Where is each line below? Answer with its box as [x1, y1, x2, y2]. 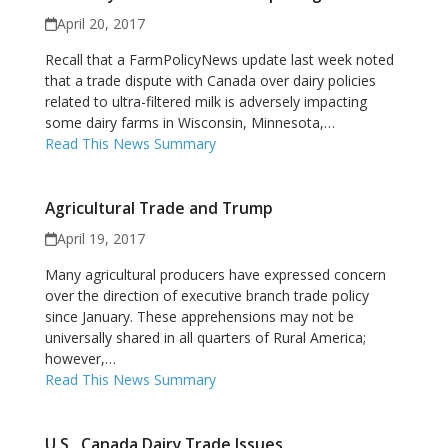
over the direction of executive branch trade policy [44, 286, 369, 305]
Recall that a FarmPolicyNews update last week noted [44, 50, 394, 69]
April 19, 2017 [57, 229, 146, 248]
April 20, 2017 [57, 14, 146, 33]
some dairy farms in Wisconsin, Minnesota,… [44, 113, 335, 132]
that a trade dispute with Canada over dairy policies [44, 71, 376, 90]
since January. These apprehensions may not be [44, 307, 354, 326]
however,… [44, 349, 116, 368]
